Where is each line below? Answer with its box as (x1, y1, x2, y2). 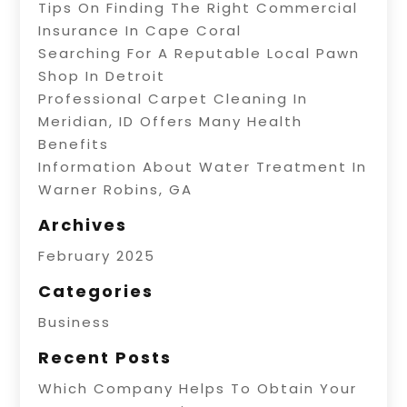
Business (38, 312, 112, 332)
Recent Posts (38, 345, 173, 369)
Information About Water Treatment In (38, 156, 368, 176)
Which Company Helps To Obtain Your (38, 378, 358, 398)
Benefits (38, 134, 110, 154)
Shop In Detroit (38, 65, 166, 85)
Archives (38, 213, 128, 236)
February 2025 (38, 245, 156, 265)
